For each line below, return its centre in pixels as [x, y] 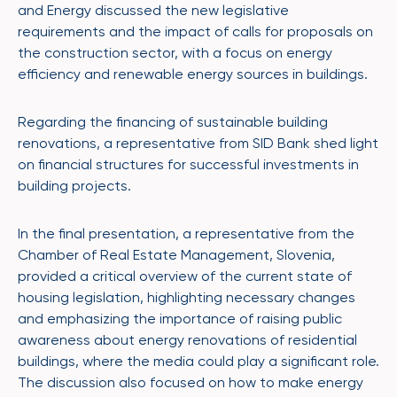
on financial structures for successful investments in [188, 164]
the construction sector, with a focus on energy [175, 52]
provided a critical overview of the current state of [185, 276]
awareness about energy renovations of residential [187, 339]
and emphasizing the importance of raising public [180, 318]
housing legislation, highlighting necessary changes [187, 297]
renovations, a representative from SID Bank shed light [198, 143]
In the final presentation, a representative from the [186, 233]
